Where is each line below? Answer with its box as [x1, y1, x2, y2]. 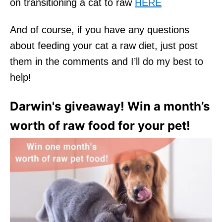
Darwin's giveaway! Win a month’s [10, 99, 210, 113]
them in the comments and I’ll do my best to [10, 55, 203, 67]
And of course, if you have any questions [10, 24, 189, 35]
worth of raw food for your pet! [10, 118, 190, 133]
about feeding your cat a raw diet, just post [10, 40, 198, 51]
